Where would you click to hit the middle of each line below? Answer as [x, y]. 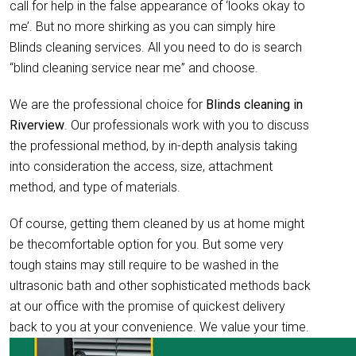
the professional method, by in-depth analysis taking [153, 146]
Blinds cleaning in [254, 104]
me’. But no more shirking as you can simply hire [143, 27]
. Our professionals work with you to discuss [187, 125]
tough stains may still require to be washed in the [144, 265]
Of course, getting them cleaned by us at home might [157, 224]
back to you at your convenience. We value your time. [159, 327]
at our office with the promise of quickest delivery [147, 306]
